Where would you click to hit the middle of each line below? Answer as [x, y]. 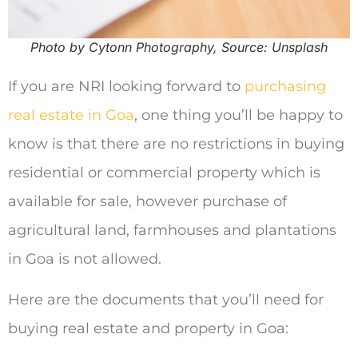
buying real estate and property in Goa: [148, 328]
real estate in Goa [71, 115]
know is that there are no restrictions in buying [176, 144]
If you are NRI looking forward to [126, 87]
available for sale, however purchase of [147, 202]
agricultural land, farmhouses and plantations [172, 231]
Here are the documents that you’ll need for [166, 299]
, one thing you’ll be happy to [239, 115]
